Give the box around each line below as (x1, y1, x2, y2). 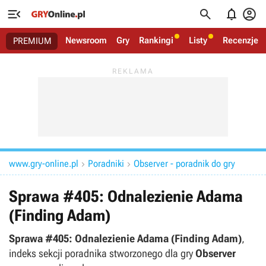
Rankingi (139, 35, 173, 46)
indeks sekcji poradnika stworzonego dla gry (9, 247, 195, 259)
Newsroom (65, 35, 107, 46)
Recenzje (223, 35, 258, 46)
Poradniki (88, 158, 124, 169)
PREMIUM (13, 36, 52, 46)
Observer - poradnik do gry (134, 158, 235, 169)
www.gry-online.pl (9, 158, 78, 169)
